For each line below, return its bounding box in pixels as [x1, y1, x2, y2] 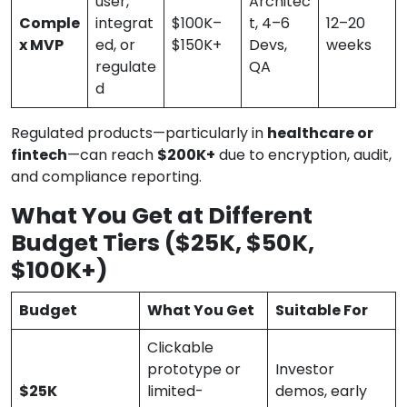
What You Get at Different [11, 200, 313, 233]
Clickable [147, 337, 213, 359]
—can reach [67, 144, 157, 166]
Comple [19, 13, 80, 35]
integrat [95, 13, 154, 35]
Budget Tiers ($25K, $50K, [11, 227, 314, 260]
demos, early [275, 381, 367, 402]
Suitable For [275, 300, 368, 322]
